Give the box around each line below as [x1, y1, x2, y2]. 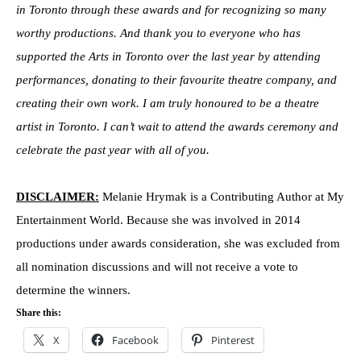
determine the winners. [16, 284, 131, 297]
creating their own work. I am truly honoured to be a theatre [16, 97, 319, 110]
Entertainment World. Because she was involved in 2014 [16, 214, 301, 227]
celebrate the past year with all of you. [16, 143, 210, 157]
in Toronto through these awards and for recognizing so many [16, 3, 326, 17]
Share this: [16, 307, 61, 319]
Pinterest [211, 333, 255, 348]
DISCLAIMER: [16, 190, 99, 204]
